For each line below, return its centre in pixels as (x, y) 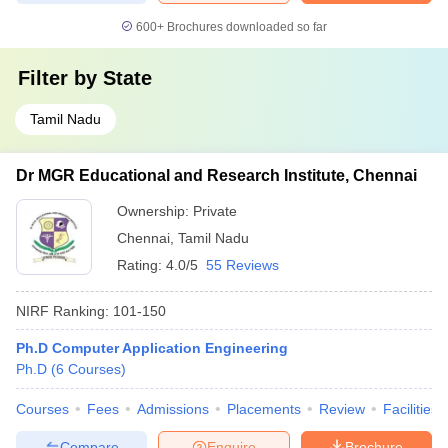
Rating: (141, 265)
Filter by (60, 78)
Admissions (173, 409)
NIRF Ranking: (62, 310)
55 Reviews (242, 265)
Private (215, 211)
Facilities (410, 409)
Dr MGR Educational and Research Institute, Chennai (216, 175)
